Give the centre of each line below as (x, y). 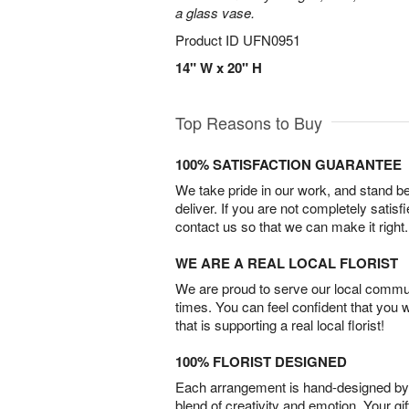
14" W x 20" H (219, 68)
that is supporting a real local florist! (280, 325)
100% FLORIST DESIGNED (261, 362)
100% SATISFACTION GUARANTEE (288, 164)
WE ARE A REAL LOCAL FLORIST (287, 263)
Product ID (209, 40)
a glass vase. (215, 12)
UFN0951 (272, 40)
